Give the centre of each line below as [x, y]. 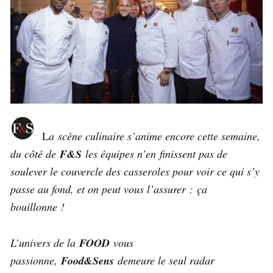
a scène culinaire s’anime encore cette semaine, [154, 136]
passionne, [36, 261]
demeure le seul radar [164, 261]
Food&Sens [87, 261]
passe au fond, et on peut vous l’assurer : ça [109, 189]
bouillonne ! [37, 207]
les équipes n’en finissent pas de [154, 154]
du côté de [35, 154]
